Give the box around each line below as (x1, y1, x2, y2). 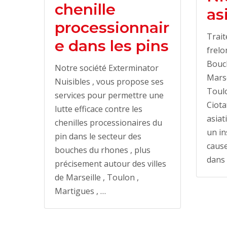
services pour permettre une (55, 89, 164, 101)
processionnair (55, 18, 169, 37)
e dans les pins (55, 36, 169, 55)
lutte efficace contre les (55, 103, 142, 115)
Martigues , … (55, 185, 106, 197)
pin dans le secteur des (55, 130, 141, 142)
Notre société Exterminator (55, 62, 159, 73)
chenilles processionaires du (55, 117, 162, 128)
